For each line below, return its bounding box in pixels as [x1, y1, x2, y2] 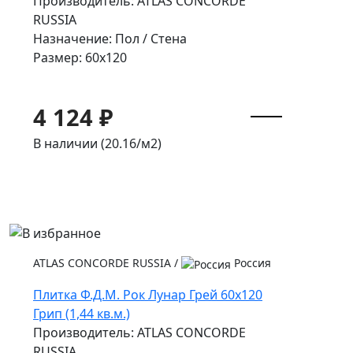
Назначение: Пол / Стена [33, 29, 187, 47]
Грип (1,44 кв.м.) [33, 305, 130, 323]
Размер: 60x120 [33, 48, 127, 66]
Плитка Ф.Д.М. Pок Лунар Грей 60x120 [33, 286, 262, 304]
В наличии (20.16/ [33, 134, 141, 152]
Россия [231, 255, 271, 271]
